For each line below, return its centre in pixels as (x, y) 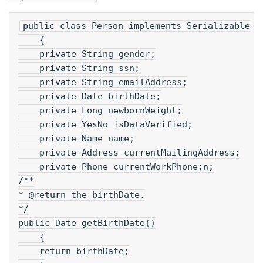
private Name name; (76, 138)
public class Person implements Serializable (136, 26)
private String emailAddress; (103, 82)
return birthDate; (74, 251)
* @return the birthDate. (82, 195)
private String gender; (87, 54)
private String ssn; (79, 68)
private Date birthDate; (90, 96)
